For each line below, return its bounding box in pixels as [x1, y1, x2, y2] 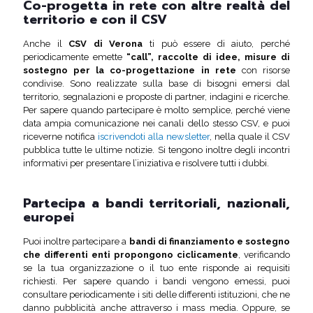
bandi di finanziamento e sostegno [129, 236, 290, 247]
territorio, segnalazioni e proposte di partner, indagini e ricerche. [23, 92, 290, 102]
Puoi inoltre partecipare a [23, 236, 129, 247]
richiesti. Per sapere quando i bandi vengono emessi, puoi [23, 276, 290, 286]
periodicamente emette [23, 52, 126, 62]
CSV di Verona [61, 38, 143, 49]
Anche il [23, 38, 62, 49]
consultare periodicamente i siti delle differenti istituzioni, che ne [23, 289, 290, 300]
